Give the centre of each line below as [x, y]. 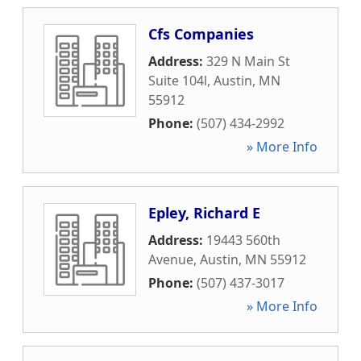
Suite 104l [178, 81]
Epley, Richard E [204, 213]
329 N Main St [248, 61]
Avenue [171, 259]
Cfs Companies [201, 34]
